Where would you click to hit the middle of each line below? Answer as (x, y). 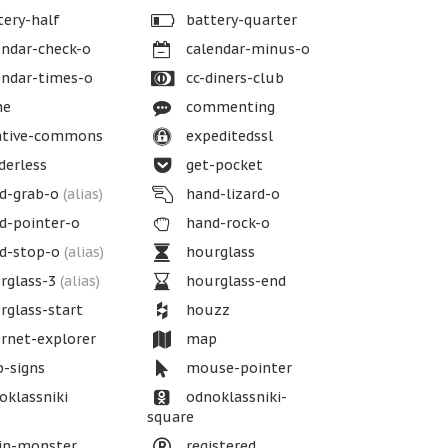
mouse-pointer (237, 368)
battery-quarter (240, 20)
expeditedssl (228, 136)
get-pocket (223, 165)
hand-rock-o (226, 223)
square (171, 417)
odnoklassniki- (235, 397)
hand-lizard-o (231, 194)
